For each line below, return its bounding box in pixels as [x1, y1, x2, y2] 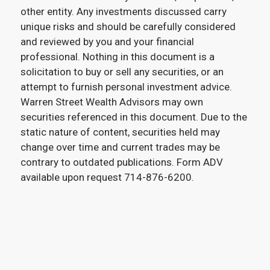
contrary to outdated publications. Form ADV [20, 155, 223, 168]
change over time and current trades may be [20, 140, 220, 153]
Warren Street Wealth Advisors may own [20, 95, 203, 108]
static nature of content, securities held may [20, 125, 220, 138]
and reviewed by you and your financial [20, 35, 194, 48]
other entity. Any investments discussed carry [20, 5, 227, 17]
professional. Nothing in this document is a [20, 50, 215, 63]
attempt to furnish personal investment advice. [20, 80, 232, 93]
